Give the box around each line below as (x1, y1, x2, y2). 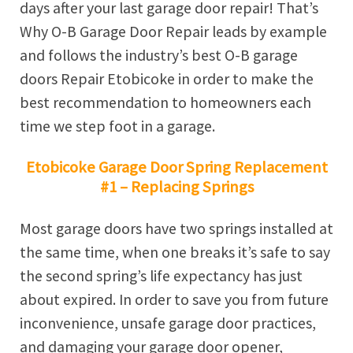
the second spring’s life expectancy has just (20, 266, 303, 285)
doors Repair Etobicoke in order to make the (20, 69, 314, 88)
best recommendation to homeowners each (20, 92, 311, 112)
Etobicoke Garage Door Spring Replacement (25, 157, 328, 178)
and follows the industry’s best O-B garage (20, 45, 298, 65)
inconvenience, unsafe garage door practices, (20, 314, 316, 333)
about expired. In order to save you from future (20, 290, 329, 309)
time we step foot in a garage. (20, 116, 215, 136)
